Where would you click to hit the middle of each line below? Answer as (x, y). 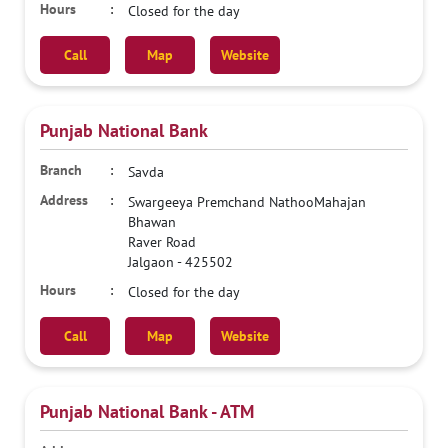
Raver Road (162, 241)
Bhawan (152, 221)
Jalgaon (151, 261)
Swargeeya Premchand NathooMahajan (247, 201)
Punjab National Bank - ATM (147, 411)
